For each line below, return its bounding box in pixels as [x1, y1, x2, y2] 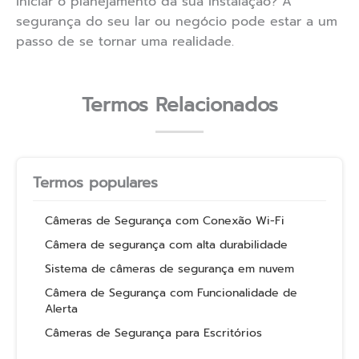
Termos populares [33, 171, 158, 195]
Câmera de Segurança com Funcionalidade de [45, 284, 297, 302]
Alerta [45, 301, 78, 318]
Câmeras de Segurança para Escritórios [45, 325, 262, 342]
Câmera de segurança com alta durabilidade [45, 236, 288, 254]
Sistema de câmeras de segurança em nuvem [45, 260, 294, 278]
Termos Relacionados [81, 91, 278, 120]
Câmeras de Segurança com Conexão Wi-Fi [45, 212, 284, 230]
